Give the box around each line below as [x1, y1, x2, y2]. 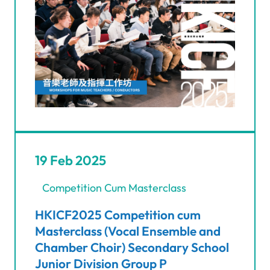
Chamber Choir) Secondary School [35, 239, 229, 256]
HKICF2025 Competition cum [35, 207, 201, 223]
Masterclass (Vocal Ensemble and [35, 223, 221, 239]
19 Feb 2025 [35, 152, 106, 169]
